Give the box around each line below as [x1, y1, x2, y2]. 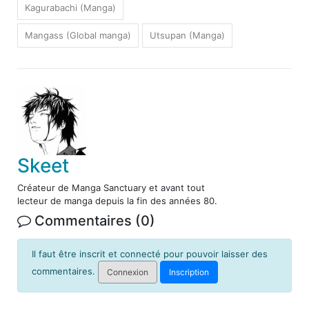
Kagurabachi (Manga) [25, 2, 116, 14]
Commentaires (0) [31, 212, 155, 230]
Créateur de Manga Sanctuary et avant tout [17, 182, 205, 194]
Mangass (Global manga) [25, 30, 131, 41]
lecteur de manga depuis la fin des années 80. [17, 195, 217, 207]
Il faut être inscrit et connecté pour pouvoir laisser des [32, 248, 268, 260]
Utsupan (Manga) [150, 30, 225, 41]
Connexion [107, 267, 148, 278]
